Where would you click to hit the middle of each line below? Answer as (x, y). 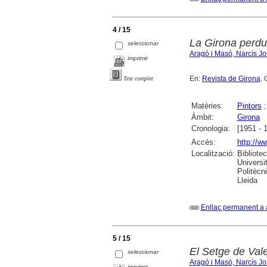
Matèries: (207, 106)
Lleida (247, 181)
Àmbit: (202, 117)
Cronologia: (210, 129)
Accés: (203, 142)
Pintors (249, 106)
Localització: (213, 154)
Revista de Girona (231, 79)
